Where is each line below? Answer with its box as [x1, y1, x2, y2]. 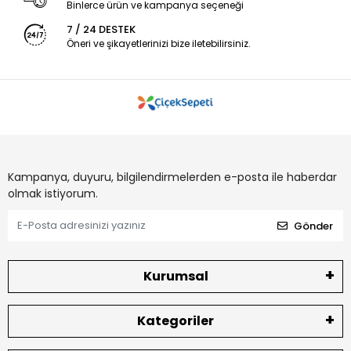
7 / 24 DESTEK [66, 22, 136, 37]
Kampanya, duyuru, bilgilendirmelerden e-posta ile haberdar [8, 169, 337, 185]
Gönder [294, 218, 333, 233]
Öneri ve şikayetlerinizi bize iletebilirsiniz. [66, 37, 251, 50]
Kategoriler [137, 312, 214, 330]
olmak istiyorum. [8, 186, 98, 201]
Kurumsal [143, 267, 208, 285]
